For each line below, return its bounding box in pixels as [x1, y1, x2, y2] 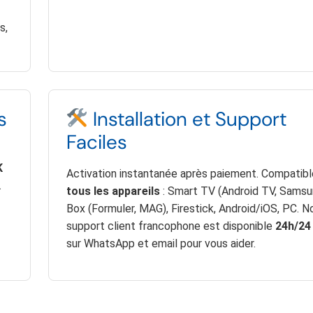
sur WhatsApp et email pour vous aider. [66, 237, 256, 251]
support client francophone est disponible [66, 219, 275, 233]
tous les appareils [66, 184, 160, 198]
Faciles [66, 129, 127, 156]
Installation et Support [88, 106, 287, 133]
